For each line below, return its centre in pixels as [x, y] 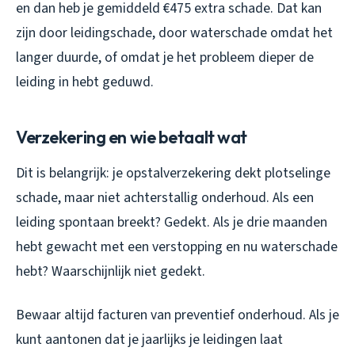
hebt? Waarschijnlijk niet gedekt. [111, 271]
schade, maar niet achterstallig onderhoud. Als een [165, 197]
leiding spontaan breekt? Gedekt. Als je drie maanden [172, 222]
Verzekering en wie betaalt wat [132, 137]
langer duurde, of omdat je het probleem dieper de [165, 57]
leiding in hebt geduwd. [85, 82]
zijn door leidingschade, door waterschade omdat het [174, 32]
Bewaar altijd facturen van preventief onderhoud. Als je [177, 315]
